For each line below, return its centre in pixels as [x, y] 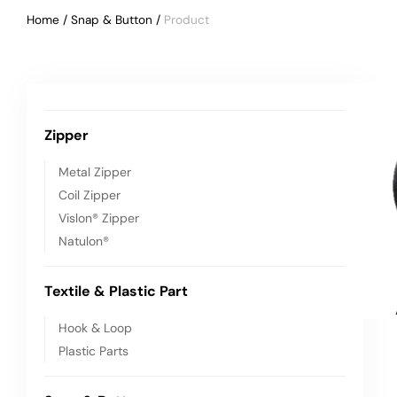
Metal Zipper [95, 172]
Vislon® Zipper [99, 218]
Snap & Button [112, 20]
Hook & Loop [95, 328]
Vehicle [184, 20]
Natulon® [84, 241]
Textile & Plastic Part [116, 291]
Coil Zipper [90, 195]
